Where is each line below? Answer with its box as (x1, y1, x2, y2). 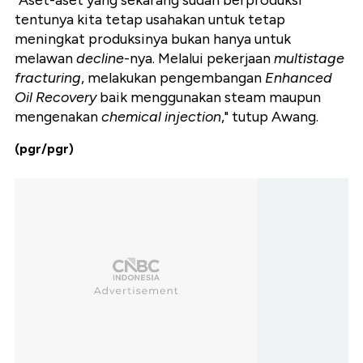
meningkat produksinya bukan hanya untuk (15, 30, 291, 49)
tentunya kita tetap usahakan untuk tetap (15, 11, 285, 29)
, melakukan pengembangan (81, 69, 265, 88)
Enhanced (265, 69, 332, 88)
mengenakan (15, 108, 101, 126)
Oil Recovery (15, 88, 96, 107)
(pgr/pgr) (15, 141, 74, 157)
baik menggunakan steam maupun (96, 88, 321, 107)
